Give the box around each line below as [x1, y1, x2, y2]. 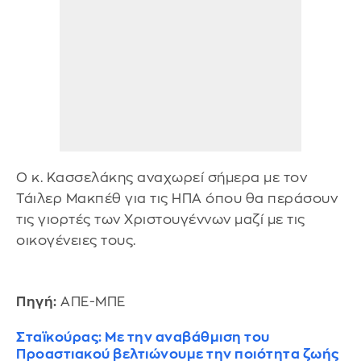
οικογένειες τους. [16, 234, 136, 248]
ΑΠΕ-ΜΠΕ [56, 294, 126, 309]
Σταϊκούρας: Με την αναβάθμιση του [16, 330, 270, 344]
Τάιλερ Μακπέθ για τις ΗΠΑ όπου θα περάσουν [16, 192, 338, 206]
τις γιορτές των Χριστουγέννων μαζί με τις [16, 213, 305, 227]
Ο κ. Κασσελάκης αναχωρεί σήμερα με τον [16, 171, 307, 185]
